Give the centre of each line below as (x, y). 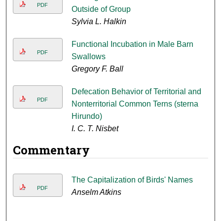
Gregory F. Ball (97, 69)
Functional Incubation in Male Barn (132, 44)
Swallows (88, 57)
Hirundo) (87, 116)
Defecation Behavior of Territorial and (136, 92)
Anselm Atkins (96, 192)
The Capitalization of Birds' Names (132, 180)
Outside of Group (101, 9)
